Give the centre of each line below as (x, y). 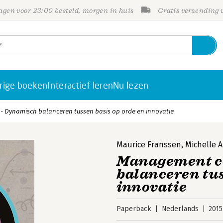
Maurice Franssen (149, 145)
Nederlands (180, 209)
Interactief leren (80, 85)
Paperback (134, 209)
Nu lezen (131, 85)
